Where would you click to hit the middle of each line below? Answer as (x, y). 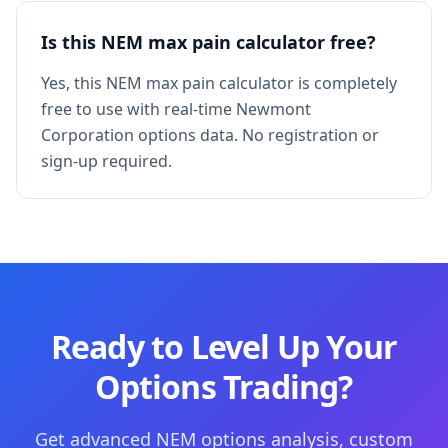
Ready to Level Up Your (224, 346)
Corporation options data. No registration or (210, 135)
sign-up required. (106, 161)
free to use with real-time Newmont (176, 109)
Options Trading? (224, 386)
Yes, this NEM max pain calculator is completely (219, 83)
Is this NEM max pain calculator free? (208, 42)
